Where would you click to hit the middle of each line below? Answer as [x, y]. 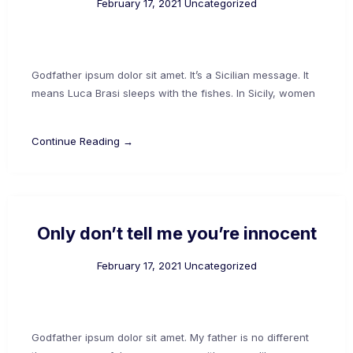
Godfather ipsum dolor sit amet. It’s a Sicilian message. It [170, 74]
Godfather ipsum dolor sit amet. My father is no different [170, 337]
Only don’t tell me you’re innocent [176, 233]
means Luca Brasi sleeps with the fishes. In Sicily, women [173, 93]
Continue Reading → [82, 141]
